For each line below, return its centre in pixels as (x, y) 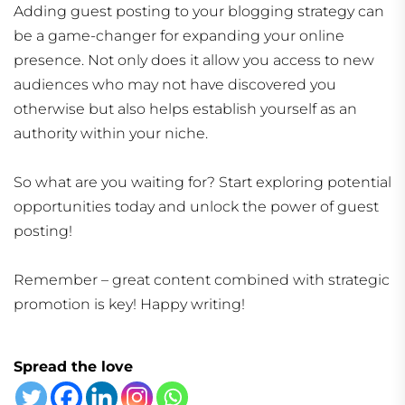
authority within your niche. (111, 134)
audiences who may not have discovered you (175, 85)
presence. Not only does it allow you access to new (194, 61)
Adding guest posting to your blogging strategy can (199, 12)
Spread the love (73, 367)
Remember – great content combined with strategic (202, 280)
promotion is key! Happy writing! (129, 305)
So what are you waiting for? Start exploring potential (202, 183)
